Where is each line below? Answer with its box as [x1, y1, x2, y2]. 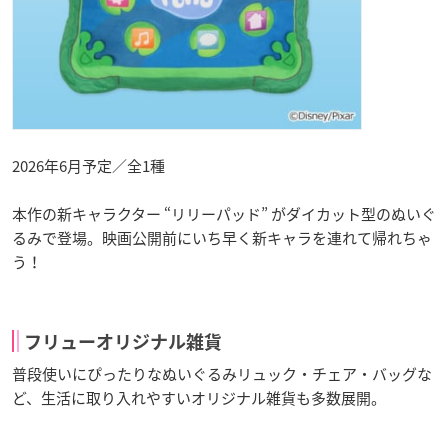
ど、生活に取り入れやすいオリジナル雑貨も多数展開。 [12, 386, 386, 409]
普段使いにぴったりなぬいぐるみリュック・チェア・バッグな [12, 362, 432, 385]
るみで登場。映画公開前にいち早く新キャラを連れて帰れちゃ [12, 226, 432, 249]
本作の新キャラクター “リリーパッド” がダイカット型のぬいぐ [12, 202, 436, 225]
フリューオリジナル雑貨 [24, 332, 222, 351]
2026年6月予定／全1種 [12, 154, 165, 177]
